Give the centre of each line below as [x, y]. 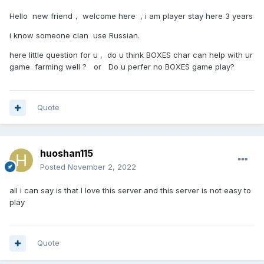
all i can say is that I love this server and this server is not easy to [130, 191]
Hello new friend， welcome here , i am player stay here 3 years [131, 16]
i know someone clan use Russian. [75, 36]
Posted [54, 167]
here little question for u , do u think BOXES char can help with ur [131, 55]
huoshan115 [67, 154]
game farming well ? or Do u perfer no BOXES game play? [122, 67]
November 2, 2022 [102, 167]
